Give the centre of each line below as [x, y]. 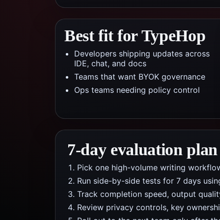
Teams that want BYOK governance [140, 77]
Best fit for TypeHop [135, 36]
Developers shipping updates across [142, 54]
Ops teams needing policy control [137, 90]
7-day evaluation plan [142, 150]
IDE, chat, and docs [110, 63]
